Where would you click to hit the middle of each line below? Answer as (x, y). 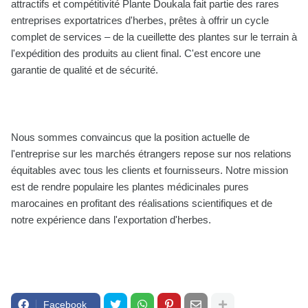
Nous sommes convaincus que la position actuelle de (130, 137)
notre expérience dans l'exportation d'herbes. (111, 220)
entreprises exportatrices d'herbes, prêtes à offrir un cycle (140, 21)
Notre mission (257, 170)
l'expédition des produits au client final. (96, 54)
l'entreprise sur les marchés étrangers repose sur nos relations (151, 154)
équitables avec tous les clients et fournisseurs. (117, 170)
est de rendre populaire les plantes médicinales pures (130, 187)
